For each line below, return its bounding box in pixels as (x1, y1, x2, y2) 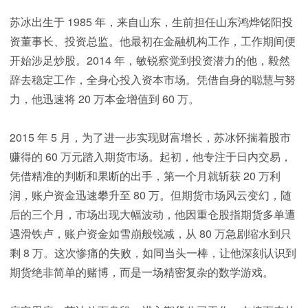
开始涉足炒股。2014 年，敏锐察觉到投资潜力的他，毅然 (10, 52, 290, 69)
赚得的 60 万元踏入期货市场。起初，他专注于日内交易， (10, 148, 291, 165)
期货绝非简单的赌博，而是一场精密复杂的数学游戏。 (10, 264, 274, 280)
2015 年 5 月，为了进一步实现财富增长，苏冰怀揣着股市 (10, 129, 291, 146)
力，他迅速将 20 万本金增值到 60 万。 (10, 91, 199, 107)
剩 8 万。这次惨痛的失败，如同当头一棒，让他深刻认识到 (10, 245, 296, 261)
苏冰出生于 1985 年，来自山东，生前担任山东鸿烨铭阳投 (10, 14, 293, 30)
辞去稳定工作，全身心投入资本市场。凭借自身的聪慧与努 (10, 71, 296, 88)
